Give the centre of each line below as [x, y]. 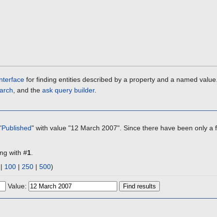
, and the [28, 90]
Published [16, 128]
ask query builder [68, 90]
